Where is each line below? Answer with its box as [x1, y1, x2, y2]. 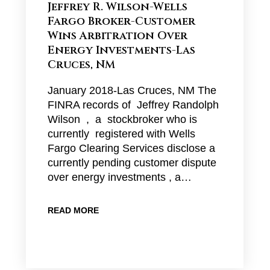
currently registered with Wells [47, 128, 195, 140]
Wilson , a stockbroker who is [47, 113, 197, 125]
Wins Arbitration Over [47, 28, 187, 43]
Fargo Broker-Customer [47, 14, 195, 29]
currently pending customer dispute [47, 157, 216, 169]
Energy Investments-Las [47, 43, 195, 58]
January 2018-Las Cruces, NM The [47, 84, 216, 96]
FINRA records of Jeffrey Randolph [47, 99, 219, 111]
